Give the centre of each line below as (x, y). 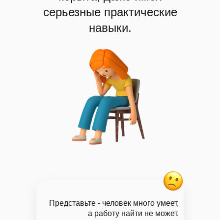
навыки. (110, 28)
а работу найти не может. (133, 213)
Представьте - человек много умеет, (114, 203)
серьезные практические (110, 12)
